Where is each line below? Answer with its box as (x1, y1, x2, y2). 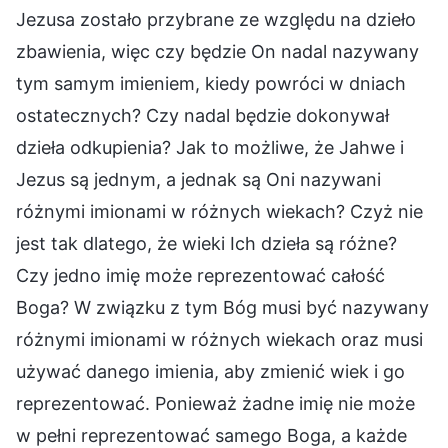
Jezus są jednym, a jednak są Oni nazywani (16, 168, 381, 190)
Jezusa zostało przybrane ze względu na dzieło (16, 8, 416, 30)
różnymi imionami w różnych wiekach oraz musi (16, 328, 423, 350)
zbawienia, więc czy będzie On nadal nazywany (16, 40, 419, 62)
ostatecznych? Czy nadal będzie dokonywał (16, 104, 389, 126)
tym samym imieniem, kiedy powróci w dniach (16, 72, 406, 94)
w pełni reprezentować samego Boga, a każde (16, 424, 407, 446)
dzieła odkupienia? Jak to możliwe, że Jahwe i (16, 136, 404, 158)
